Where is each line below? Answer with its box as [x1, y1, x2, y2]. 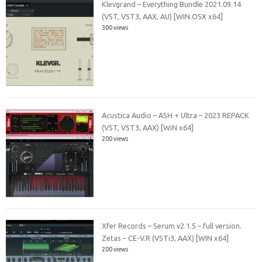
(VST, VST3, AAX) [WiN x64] [102, 123, 194, 132]
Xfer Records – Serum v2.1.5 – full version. [102, 222, 242, 230]
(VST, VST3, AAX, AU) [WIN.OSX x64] [102, 12, 223, 21]
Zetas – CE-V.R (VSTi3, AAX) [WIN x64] [102, 234, 229, 243]
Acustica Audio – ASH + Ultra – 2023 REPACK [102, 111, 250, 119]
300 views [102, 24, 129, 32]
